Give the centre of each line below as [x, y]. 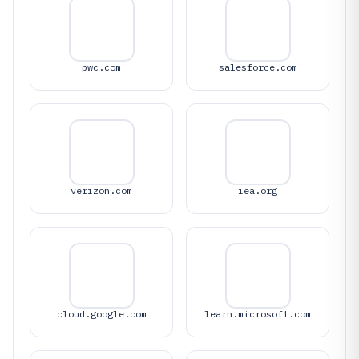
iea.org [258, 190]
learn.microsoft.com [258, 314]
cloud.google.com [101, 314]
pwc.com [101, 67]
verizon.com [101, 190]
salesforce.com [258, 67]
